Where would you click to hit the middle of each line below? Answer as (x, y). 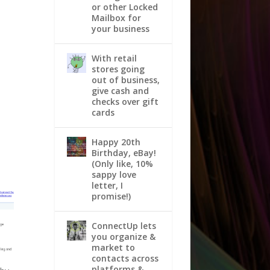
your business (120, 28)
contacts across (125, 258)
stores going (118, 69)
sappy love (114, 174)
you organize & (123, 236)
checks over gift (125, 101)
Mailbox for (116, 17)
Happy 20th (116, 142)
